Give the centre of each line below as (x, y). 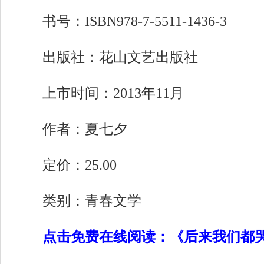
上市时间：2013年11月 (99, 93)
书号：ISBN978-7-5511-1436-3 (121, 21)
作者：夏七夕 (71, 129)
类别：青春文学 (78, 201)
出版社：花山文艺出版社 (106, 57)
